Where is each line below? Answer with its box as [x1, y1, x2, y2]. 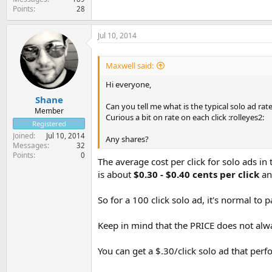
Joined [13, 131, 33, 141]
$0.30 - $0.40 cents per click [134, 168, 259, 180]
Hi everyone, [106, 78, 151, 90]
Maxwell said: [106, 59, 154, 71]
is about [98, 168, 134, 180]
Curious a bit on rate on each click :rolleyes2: [106, 111, 264, 123]
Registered [32, 119, 66, 128]
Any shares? [106, 133, 149, 144]
